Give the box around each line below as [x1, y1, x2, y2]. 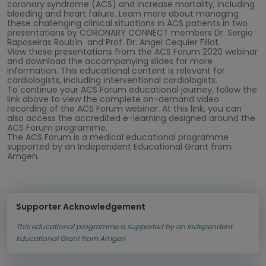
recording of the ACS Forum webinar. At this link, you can [7, 103, 242, 115]
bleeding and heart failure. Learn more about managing [7, 8, 239, 20]
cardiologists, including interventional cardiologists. [7, 74, 217, 86]
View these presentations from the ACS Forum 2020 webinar [7, 46, 258, 58]
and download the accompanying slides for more [7, 55, 213, 67]
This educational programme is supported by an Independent [16, 221, 232, 232]
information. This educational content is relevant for [7, 65, 225, 77]
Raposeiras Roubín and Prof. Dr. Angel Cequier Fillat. [7, 36, 220, 48]
